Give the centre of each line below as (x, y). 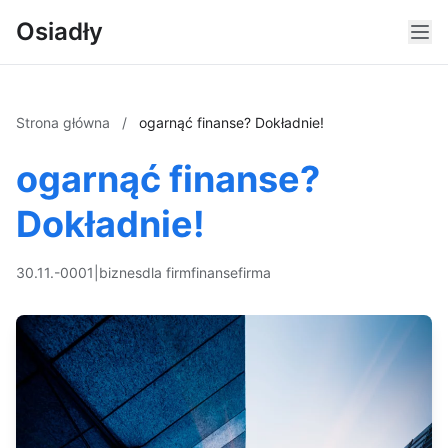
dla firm (166, 272)
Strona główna (65, 122)
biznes (120, 272)
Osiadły (59, 31)
